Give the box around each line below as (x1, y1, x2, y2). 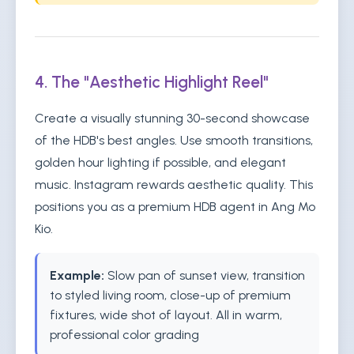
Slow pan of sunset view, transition (104, 268, 305, 283)
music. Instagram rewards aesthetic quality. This (35, 177, 313, 192)
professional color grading (50, 327, 199, 342)
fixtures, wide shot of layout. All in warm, (50, 307, 282, 322)
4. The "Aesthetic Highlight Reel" (35, 72, 269, 92)
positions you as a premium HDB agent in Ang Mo (35, 199, 315, 214)
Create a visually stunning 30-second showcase (35, 111, 310, 126)
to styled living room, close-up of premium (50, 288, 291, 303)
